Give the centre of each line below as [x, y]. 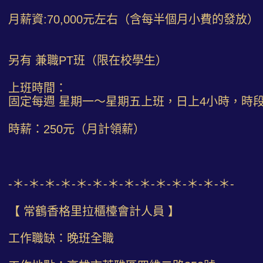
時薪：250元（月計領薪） [77, 129]
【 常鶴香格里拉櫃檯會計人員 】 [94, 211]
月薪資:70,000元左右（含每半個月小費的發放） [134, 19]
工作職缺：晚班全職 [61, 239]
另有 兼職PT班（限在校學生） [88, 60]
